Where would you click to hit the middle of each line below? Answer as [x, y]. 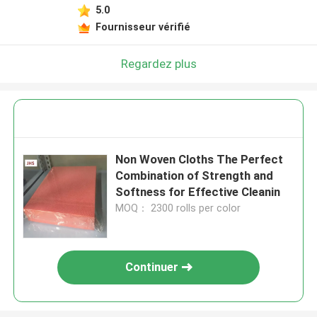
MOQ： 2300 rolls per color [178, 208]
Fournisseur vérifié [143, 27]
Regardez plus [158, 63]
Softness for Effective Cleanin [198, 192]
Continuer [151, 267]
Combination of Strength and [195, 176]
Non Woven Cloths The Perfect [200, 160]
